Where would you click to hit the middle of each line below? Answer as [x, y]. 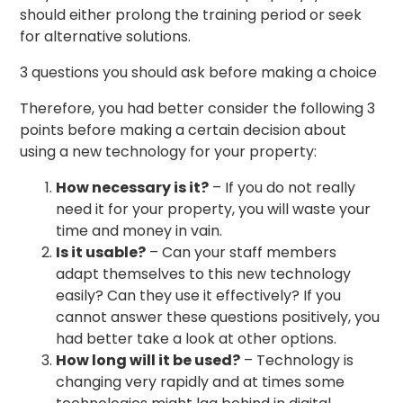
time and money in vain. [139, 231]
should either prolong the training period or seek [191, 15]
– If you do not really [282, 188]
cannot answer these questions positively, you [218, 318]
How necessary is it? [133, 188]
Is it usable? [101, 253]
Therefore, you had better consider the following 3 [198, 109]
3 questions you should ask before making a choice [199, 73]
